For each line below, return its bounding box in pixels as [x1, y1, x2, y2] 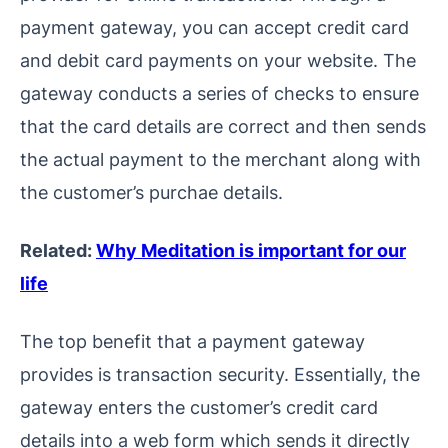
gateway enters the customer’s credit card [20, 395, 378, 418]
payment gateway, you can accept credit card [20, 15, 409, 38]
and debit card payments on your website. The [20, 48, 416, 71]
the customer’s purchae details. [20, 180, 283, 203]
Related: [20, 238, 96, 261]
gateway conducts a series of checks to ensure [20, 81, 419, 104]
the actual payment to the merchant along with [20, 147, 421, 170]
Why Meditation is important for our [96, 238, 406, 261]
